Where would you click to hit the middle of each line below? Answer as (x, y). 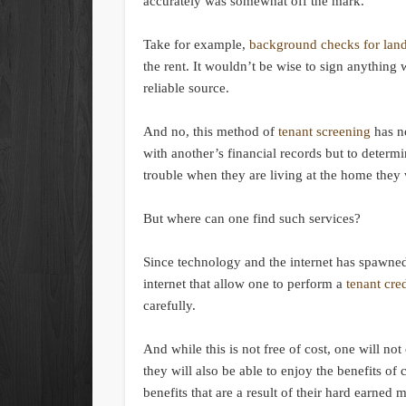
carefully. (170, 306)
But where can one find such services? (252, 219)
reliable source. (187, 88)
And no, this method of (211, 132)
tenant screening (325, 132)
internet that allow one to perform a (245, 284)
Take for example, (197, 45)
